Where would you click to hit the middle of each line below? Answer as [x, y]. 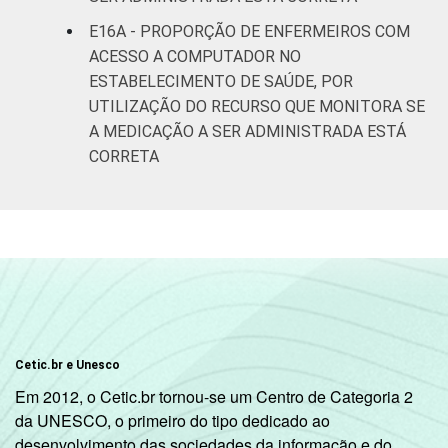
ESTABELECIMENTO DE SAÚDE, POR [221, 81]
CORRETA [124, 156]
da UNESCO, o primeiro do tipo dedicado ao [172, 420]
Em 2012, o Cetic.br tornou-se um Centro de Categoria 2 [214, 396]
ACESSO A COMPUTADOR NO [195, 56]
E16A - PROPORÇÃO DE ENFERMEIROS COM [249, 31]
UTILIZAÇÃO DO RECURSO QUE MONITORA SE [257, 106]
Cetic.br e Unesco [67, 364]
